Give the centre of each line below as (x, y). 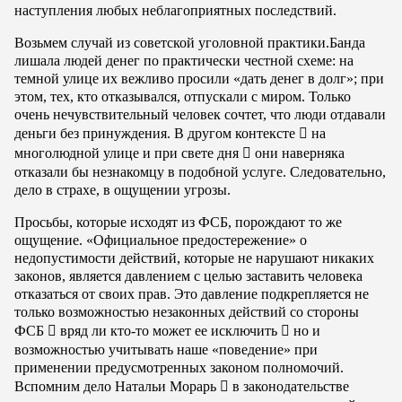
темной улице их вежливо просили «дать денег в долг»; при (199, 78)
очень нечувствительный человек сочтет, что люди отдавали (200, 114)
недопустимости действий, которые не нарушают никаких (194, 258)
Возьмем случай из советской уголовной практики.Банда (190, 42)
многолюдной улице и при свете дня (128, 153)
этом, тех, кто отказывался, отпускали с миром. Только (183, 96)
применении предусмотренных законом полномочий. (179, 367)
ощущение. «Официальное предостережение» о (161, 240)
